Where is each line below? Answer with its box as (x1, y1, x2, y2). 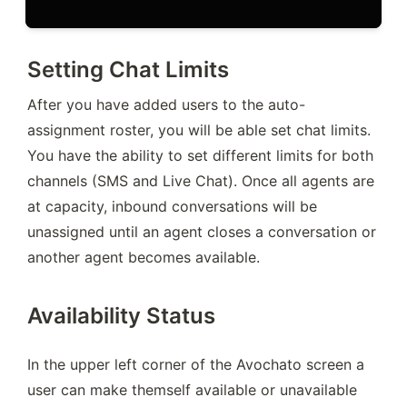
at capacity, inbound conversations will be (27, 196, 317, 215)
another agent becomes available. (27, 247, 260, 266)
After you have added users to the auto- (27, 94, 305, 114)
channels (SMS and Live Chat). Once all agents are (27, 171, 374, 190)
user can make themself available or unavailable (27, 381, 357, 400)
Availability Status (27, 303, 215, 330)
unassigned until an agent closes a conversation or (27, 222, 376, 241)
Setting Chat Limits (27, 55, 229, 83)
